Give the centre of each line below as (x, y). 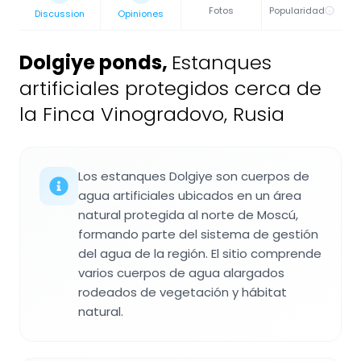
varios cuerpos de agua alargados (181, 273)
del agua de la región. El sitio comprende (200, 254)
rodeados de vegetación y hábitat (183, 293)
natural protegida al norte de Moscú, (188, 215)
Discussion (60, 14)
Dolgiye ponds (91, 63)
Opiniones (141, 14)
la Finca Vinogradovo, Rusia (152, 114)
